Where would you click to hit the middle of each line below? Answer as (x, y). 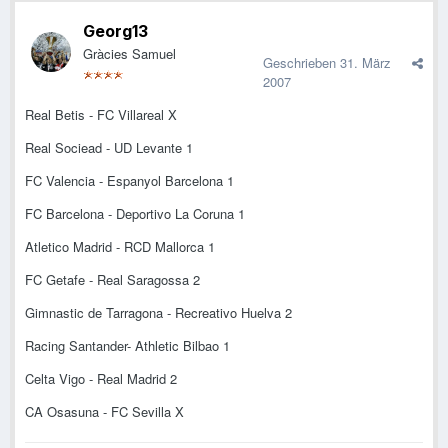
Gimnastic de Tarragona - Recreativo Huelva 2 (158, 313)
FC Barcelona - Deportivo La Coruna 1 (135, 214)
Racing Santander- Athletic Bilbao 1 (127, 346)
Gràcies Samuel (129, 54)
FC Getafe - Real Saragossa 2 (112, 280)
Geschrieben (301, 63)
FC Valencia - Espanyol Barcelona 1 (129, 181)
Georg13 (115, 31)
